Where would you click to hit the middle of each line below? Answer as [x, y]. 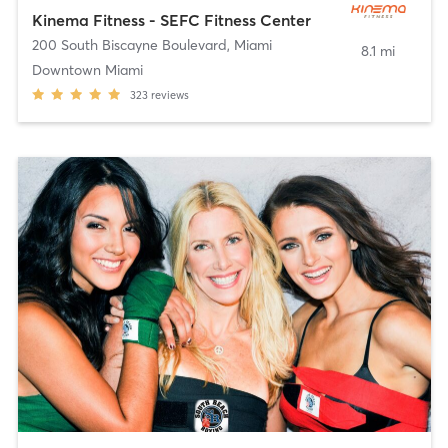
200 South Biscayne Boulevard [129, 44]
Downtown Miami [87, 69]
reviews [169, 94]
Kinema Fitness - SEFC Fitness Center [171, 19]
